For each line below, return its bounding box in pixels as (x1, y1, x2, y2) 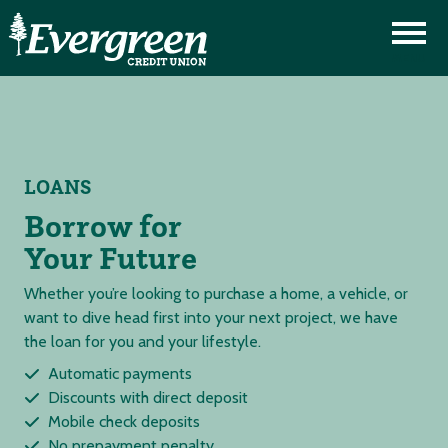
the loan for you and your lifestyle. (24, 332, 261, 351)
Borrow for (24, 206, 182, 246)
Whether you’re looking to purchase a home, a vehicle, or (24, 284, 408, 303)
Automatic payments (48, 364, 192, 383)
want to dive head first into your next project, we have (24, 308, 398, 327)
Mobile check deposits (48, 412, 200, 431)
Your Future (24, 238, 197, 278)
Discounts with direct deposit (48, 388, 248, 407)
